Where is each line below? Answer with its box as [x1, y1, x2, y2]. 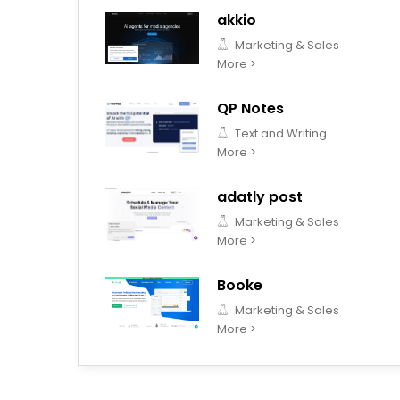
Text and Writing [232, 125, 327, 142]
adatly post [217, 187, 303, 207]
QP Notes [217, 98, 284, 119]
